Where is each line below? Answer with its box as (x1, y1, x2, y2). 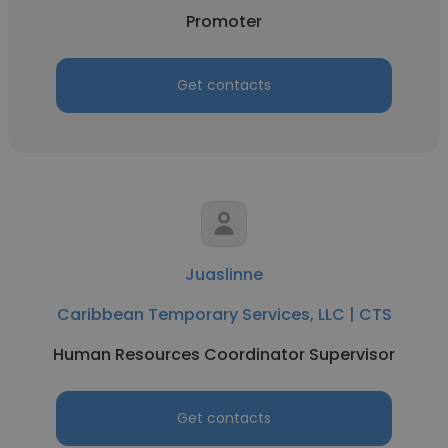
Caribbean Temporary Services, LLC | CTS (56, 303, 392, 326)
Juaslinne (185, 263, 263, 286)
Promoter (186, 10, 262, 33)
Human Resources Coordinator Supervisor (53, 343, 395, 366)
